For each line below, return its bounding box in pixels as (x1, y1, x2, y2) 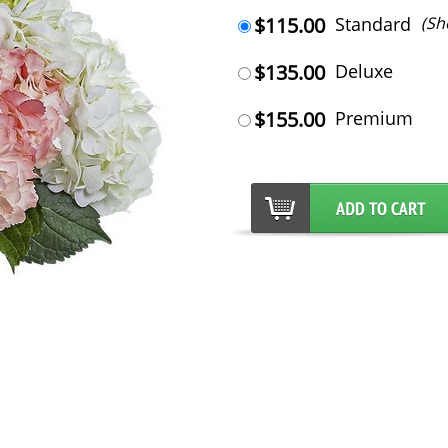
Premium (334, 106, 413, 130)
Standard (334, 12, 411, 36)
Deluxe (334, 59, 393, 83)
